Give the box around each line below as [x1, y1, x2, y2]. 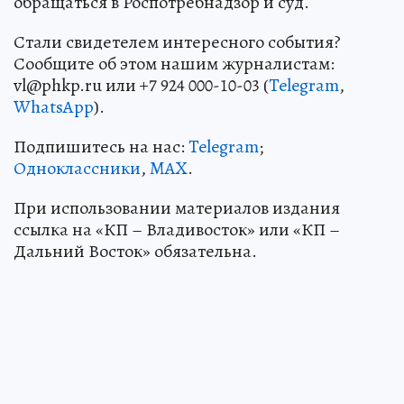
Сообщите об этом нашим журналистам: [14, 51, 335, 77]
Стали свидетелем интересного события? [14, 30, 341, 55]
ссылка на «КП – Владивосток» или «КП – [14, 217, 340, 243]
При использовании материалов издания [14, 196, 340, 221]
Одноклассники [14, 156, 141, 181]
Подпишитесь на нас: [14, 134, 188, 160]
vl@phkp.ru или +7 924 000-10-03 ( [14, 73, 269, 98]
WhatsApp [14, 95, 94, 120]
